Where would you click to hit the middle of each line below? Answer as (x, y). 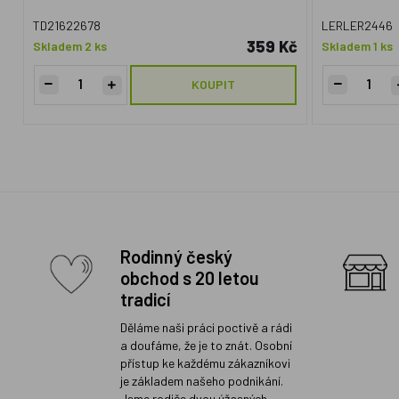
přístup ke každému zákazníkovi (206, 363)
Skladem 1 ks (358, 46)
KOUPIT (213, 84)
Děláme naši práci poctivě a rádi (207, 327)
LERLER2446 (358, 25)
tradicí (146, 299)
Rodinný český (177, 256)
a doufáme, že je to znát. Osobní (207, 345)
